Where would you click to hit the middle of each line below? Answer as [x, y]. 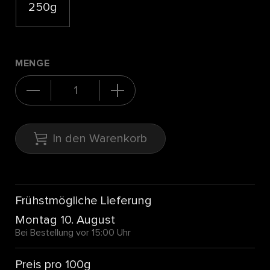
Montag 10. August [65, 220]
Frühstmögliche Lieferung [83, 201]
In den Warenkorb [100, 139]
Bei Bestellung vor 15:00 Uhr [73, 233]
